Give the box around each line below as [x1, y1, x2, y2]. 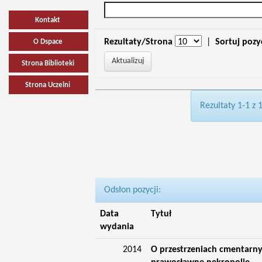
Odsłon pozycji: [104, 185, 161, 195]
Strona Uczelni [25, 81, 71, 89]
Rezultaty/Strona [104, 37, 173, 47]
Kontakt [35, 16, 61, 24]
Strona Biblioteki [21, 60, 74, 67]
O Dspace [33, 38, 63, 46]
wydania [99, 222, 134, 232]
